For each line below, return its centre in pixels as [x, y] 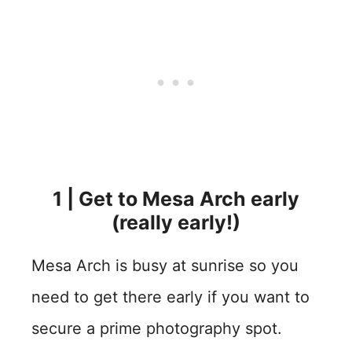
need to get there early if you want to [170, 297]
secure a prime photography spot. [157, 328]
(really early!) [176, 222]
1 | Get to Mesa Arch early [176, 199]
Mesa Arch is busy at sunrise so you [165, 266]
